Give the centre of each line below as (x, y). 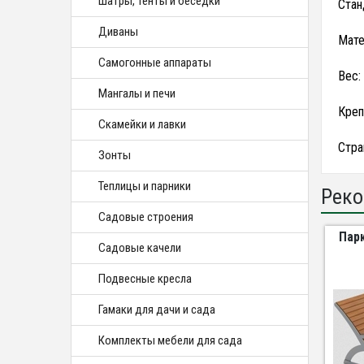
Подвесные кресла (145, 279)
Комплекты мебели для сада (170, 340)
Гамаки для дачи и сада (157, 310)
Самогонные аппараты (155, 63)
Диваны (118, 32)
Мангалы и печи (137, 93)
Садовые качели (140, 248)
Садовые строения (146, 217)
